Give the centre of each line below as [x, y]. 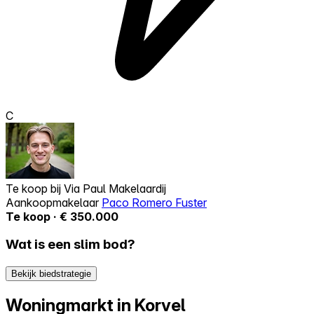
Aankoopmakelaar [54, 202]
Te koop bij [35, 188]
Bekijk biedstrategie [51, 274]
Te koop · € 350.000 [62, 216]
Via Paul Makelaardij [115, 188]
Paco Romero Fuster [154, 202]
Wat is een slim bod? [70, 245]
